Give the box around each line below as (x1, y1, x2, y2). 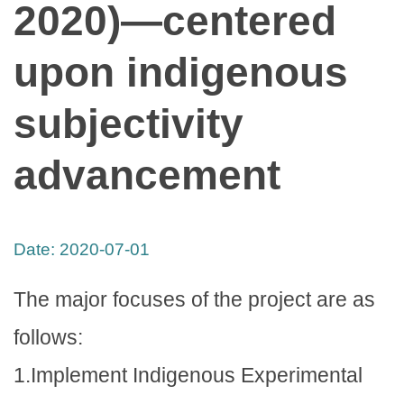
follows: (14, 325, 83, 349)
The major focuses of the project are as (14, 287, 375, 311)
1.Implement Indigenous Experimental (14, 363, 363, 387)
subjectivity (14, 101, 243, 148)
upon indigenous (14, 50, 348, 96)
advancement (14, 152, 280, 199)
